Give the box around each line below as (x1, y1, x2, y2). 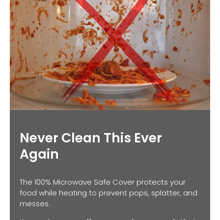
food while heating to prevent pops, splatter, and (20, 187, 197, 198)
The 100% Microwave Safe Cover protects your (20, 176, 186, 187)
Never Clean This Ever (20, 128, 162, 147)
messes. (20, 198, 50, 209)
